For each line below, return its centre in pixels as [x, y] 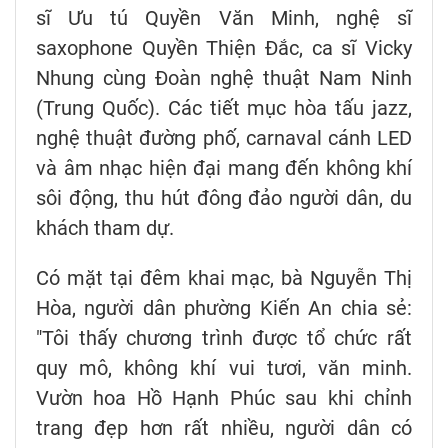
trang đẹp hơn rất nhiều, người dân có [224, 427]
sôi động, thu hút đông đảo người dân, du [224, 197]
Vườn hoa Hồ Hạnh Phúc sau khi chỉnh [224, 397]
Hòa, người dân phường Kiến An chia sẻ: [224, 307]
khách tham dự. [105, 227]
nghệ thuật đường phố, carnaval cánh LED [224, 137]
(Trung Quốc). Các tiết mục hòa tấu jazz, [224, 107]
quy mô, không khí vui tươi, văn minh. [224, 367]
